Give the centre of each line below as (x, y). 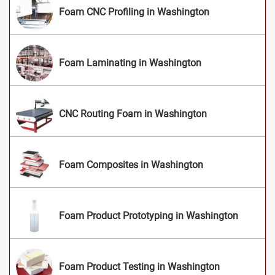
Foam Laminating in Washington (130, 63)
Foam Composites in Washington (131, 165)
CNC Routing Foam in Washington (133, 114)
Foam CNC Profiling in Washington (134, 12)
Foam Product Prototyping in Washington (149, 215)
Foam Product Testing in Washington (139, 266)
